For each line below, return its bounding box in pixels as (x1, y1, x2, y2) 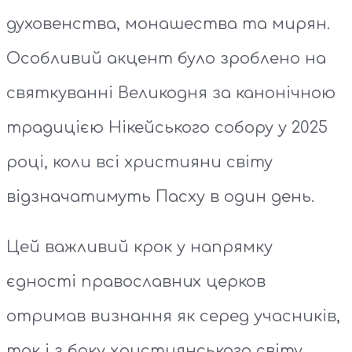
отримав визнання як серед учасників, (6, 307, 340, 326)
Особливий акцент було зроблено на (6, 49, 326, 68)
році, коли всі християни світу (6, 153, 273, 172)
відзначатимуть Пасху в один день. (6, 188, 314, 207)
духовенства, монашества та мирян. (6, 15, 330, 34)
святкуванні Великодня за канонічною (6, 84, 335, 103)
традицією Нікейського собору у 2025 (6, 119, 328, 137)
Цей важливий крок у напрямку (6, 238, 273, 257)
